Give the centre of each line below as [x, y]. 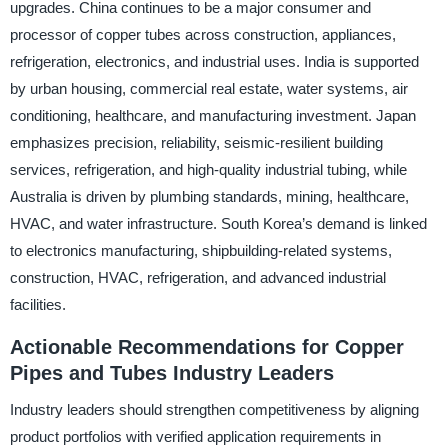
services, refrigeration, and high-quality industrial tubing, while [208, 170]
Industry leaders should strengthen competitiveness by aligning [214, 409]
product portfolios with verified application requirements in [195, 436]
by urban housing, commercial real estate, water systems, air [208, 89]
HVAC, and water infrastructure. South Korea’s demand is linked [218, 224]
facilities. [37, 305]
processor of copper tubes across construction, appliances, [202, 35]
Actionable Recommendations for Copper [206, 347]
